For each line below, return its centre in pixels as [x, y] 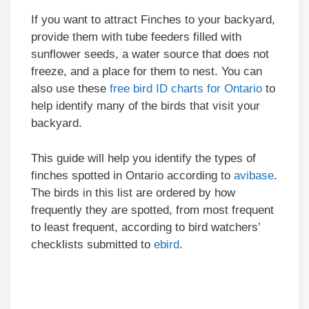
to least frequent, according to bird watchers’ [146, 227]
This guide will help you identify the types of [143, 158]
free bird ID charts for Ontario [186, 89]
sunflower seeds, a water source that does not [150, 54]
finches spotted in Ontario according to [132, 175]
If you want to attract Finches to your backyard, [153, 20]
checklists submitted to [92, 244]
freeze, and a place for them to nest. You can [147, 72]
